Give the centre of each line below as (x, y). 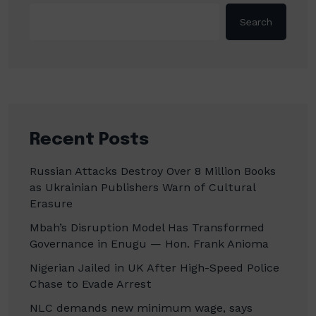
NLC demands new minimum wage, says (141, 308)
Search (256, 22)
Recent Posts (89, 140)
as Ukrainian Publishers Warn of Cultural (142, 187)
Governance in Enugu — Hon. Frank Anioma (149, 243)
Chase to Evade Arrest (91, 284)
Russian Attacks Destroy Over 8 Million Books (153, 171)
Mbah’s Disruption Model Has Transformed (147, 227)
